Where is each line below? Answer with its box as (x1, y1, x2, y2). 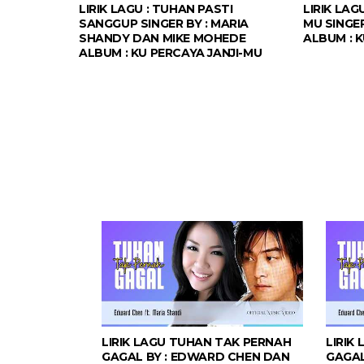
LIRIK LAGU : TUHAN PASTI (79, 2, 233, 17)
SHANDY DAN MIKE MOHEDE (79, 31, 246, 46)
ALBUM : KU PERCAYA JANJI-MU (79, 45, 262, 61)
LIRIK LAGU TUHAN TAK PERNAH (102, 335, 292, 350)
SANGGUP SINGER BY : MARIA (79, 16, 249, 32)
